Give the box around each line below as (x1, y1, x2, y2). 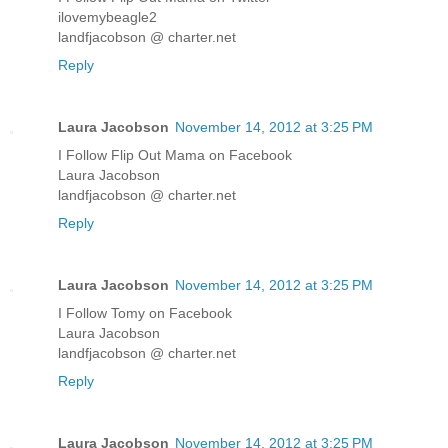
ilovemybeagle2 (58, 8, 157, 25)
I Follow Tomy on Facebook (58, 304, 232, 321)
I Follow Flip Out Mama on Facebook (58, 146, 292, 163)
